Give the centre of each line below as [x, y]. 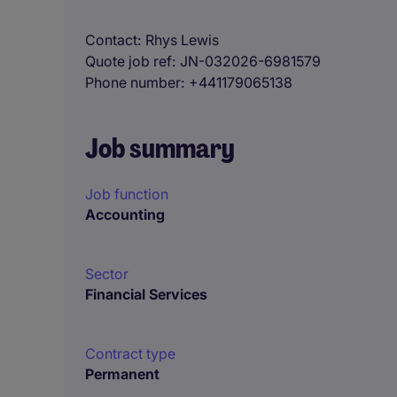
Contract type [130, 354]
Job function [127, 194]
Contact [111, 40]
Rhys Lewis [182, 40]
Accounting [125, 214]
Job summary [160, 148]
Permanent [122, 374]
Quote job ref [128, 61]
